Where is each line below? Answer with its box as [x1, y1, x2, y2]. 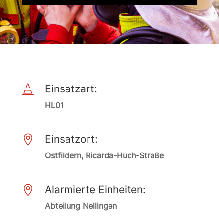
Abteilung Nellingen [44, 201, 117, 211]
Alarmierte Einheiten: [44, 183, 146, 196]
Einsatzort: [44, 133, 98, 145]
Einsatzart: [44, 83, 97, 95]
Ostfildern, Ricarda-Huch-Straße [44, 151, 164, 160]
